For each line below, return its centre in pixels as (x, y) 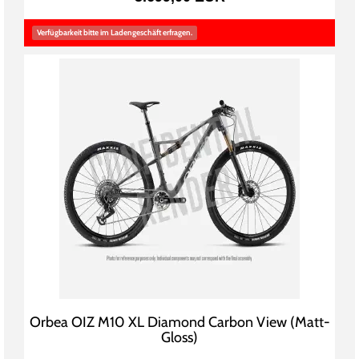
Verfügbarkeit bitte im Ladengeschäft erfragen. (115, 33)
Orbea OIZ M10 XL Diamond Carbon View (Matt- (179, 323)
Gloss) (179, 338)
